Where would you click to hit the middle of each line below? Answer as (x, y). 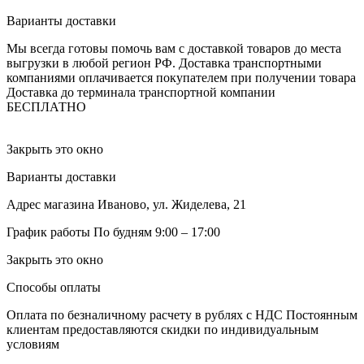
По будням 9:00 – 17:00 (155, 232)
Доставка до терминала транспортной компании (141, 92)
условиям (33, 344)
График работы (48, 232)
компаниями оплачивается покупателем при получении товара (181, 77)
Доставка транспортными (249, 63)
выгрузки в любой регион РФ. (91, 63)
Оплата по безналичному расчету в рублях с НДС (145, 314)
